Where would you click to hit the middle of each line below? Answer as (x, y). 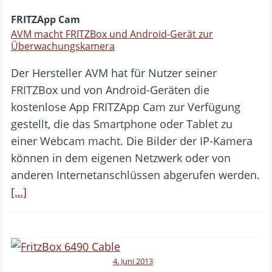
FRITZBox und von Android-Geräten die (110, 90)
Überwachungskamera (63, 46)
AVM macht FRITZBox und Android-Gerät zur (112, 34)
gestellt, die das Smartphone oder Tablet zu (122, 124)
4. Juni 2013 (133, 261)
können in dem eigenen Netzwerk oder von (121, 158)
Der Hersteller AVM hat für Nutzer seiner (114, 73)
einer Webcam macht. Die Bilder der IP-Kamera (132, 141)
